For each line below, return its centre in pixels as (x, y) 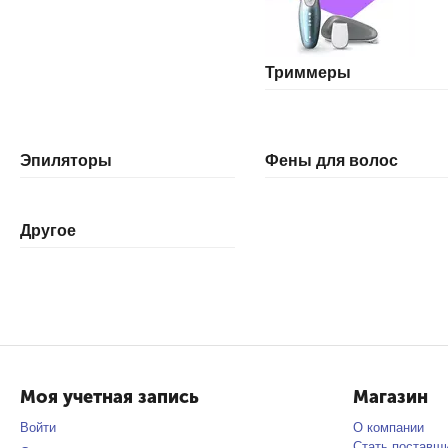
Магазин (390, 397)
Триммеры (308, 72)
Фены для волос (331, 160)
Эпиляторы (66, 160)
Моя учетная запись (109, 397)
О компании (388, 427)
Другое (48, 230)
